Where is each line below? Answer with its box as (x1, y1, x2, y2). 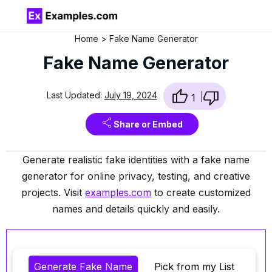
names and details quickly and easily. (52, 202, 220, 215)
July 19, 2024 (104, 89, 157, 100)
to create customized (151, 186, 251, 199)
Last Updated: (46, 89, 104, 100)
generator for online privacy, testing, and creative (22, 169, 250, 182)
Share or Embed (114, 119, 183, 130)
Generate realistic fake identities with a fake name (22, 153, 250, 166)
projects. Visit (21, 186, 85, 199)
